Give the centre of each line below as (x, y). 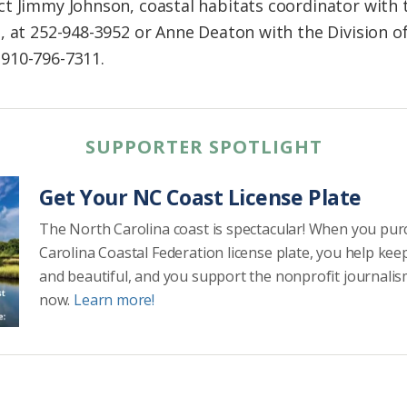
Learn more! (114, 300)
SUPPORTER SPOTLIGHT (203, 147)
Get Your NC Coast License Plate (200, 198)
